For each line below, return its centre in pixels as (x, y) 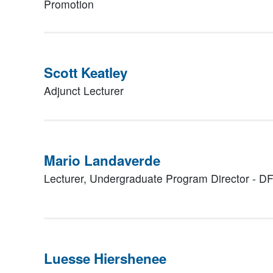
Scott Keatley (86, 73)
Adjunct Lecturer (84, 90)
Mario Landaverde (102, 160)
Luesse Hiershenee (105, 258)
